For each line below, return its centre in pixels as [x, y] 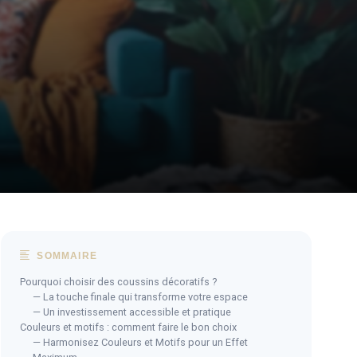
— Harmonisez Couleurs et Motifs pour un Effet [140, 342]
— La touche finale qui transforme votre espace [140, 296]
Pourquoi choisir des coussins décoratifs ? [118, 281]
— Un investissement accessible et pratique [132, 312]
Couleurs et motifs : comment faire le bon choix [128, 327]
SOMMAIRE [66, 255]
